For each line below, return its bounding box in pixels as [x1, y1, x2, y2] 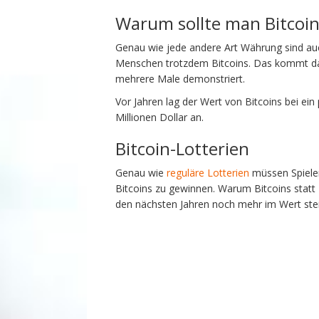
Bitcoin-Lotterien [115, 136, 249, 160]
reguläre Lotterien [167, 165, 249, 179]
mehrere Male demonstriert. [115, 71, 245, 85]
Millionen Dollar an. [115, 110, 204, 124]
